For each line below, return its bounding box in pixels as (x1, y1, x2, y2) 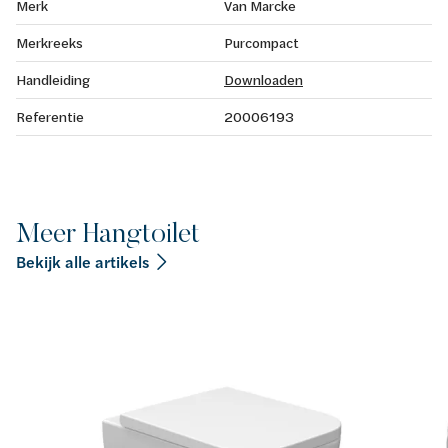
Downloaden (224, 69, 303, 89)
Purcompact (224, 32, 299, 52)
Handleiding (16, 69, 90, 89)
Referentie (16, 106, 84, 126)
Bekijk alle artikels (16, 250, 149, 273)
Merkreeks (16, 32, 83, 52)
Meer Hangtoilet (16, 214, 200, 250)
